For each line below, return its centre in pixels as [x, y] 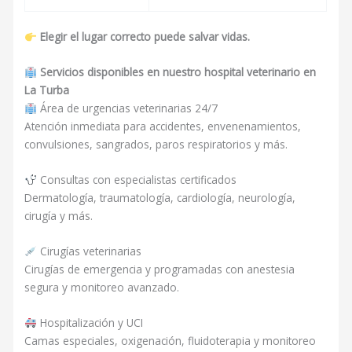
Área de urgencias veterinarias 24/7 [127, 108]
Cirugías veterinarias [89, 251]
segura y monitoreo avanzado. [102, 287]
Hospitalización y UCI [90, 322]
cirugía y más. [59, 216]
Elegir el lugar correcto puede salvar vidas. [145, 37]
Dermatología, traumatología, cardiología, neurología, [160, 198]
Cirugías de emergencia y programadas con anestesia [160, 269]
